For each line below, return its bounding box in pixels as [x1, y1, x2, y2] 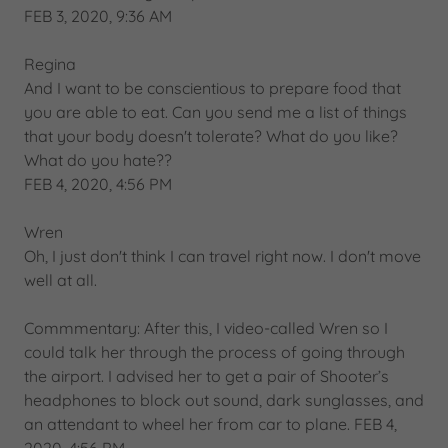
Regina [24, 54, 76, 74]
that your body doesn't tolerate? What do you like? [24, 126, 398, 146]
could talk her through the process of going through [24, 342, 405, 362]
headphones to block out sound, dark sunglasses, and [24, 390, 424, 410]
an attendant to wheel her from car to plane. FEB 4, [24, 414, 397, 434]
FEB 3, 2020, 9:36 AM [24, 6, 172, 26]
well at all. [24, 270, 97, 290]
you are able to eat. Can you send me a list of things [24, 102, 407, 122]
